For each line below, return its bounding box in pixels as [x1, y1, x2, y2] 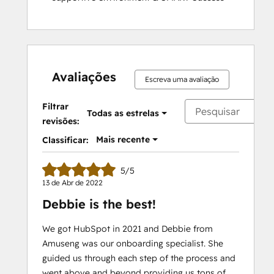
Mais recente [96, 134, 150, 145]
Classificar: [42, 135, 88, 146]
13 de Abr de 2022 [42, 178, 103, 187]
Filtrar [42, 101, 68, 112]
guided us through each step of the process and [42, 253, 235, 264]
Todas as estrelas [87, 108, 159, 119]
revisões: [42, 116, 79, 127]
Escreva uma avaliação [145, 75, 219, 84]
